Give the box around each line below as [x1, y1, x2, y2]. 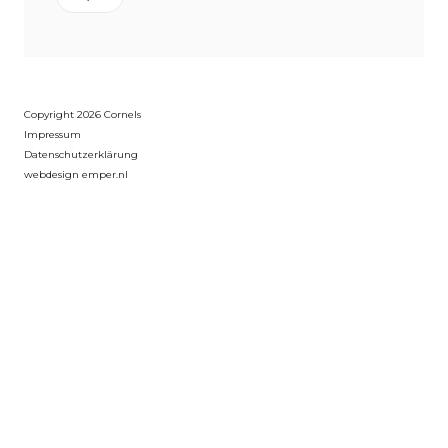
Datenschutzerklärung [24, 148, 138, 162]
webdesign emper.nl [24, 168, 128, 182]
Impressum [24, 128, 81, 142]
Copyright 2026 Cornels [24, 108, 141, 122]
